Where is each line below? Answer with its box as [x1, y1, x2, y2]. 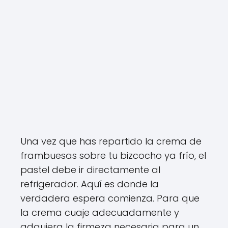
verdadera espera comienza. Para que [20, 191, 199, 205]
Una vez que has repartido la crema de [20, 134, 202, 148]
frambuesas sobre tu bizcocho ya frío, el [20, 149, 206, 162]
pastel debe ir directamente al [20, 163, 160, 176]
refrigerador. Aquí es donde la [20, 177, 159, 190]
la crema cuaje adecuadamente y [20, 206, 179, 219]
